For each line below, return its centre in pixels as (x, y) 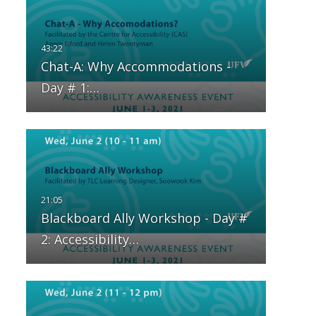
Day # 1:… (70, 88)
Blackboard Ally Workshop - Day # (144, 218)
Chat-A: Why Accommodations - (135, 67)
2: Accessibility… (90, 239)
